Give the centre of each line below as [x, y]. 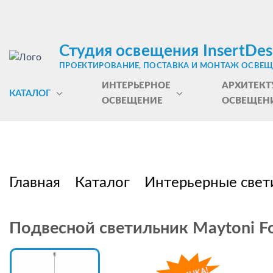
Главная [35, 183]
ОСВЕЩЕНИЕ [132, 101]
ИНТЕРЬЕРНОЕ [136, 86]
